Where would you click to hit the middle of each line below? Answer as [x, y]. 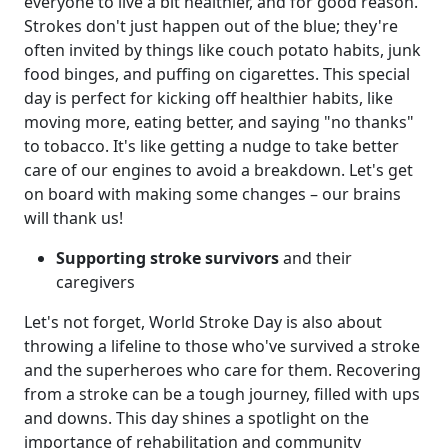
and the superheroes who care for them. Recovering [222, 369]
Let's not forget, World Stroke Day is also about [203, 321]
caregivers [95, 281]
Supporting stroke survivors [167, 257]
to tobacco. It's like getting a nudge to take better [211, 145]
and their [315, 257]
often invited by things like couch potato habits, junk [222, 49]
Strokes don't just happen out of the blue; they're [211, 25]
